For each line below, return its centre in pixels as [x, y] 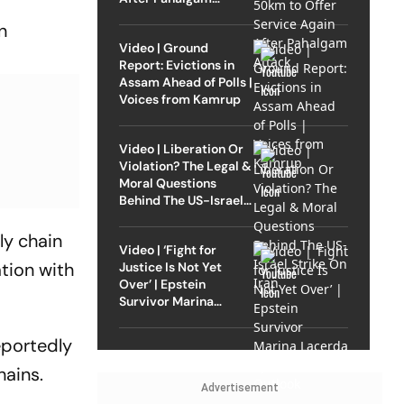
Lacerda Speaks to [174, 318]
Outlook [142, 335]
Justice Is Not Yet [170, 266]
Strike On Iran [159, 217]
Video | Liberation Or [181, 148]
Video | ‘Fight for [167, 249]
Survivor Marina [166, 301]
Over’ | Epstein [162, 284]
